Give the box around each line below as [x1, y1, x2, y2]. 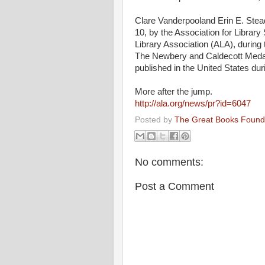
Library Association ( [135, 40, 214, 49]
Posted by [135, 115, 174, 124]
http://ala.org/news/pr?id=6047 [135, 99, 251, 108]
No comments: [135, 156, 203, 168]
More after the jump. [135, 87, 212, 96]
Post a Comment [135, 180, 214, 192]
